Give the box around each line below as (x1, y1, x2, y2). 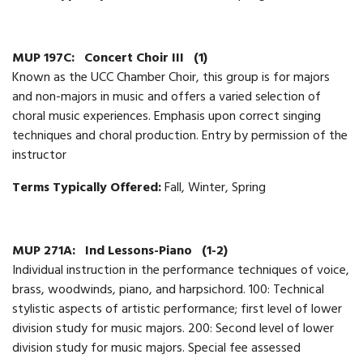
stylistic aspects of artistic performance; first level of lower (12, 297, 342, 322)
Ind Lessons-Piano (85, 239, 195, 264)
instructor (12, 143, 66, 169)
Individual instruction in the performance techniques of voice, (12, 258, 349, 284)
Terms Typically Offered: (12, 176, 164, 201)
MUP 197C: (12, 46, 78, 71)
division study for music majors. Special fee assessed (12, 336, 301, 361)
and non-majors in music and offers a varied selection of (12, 85, 321, 110)
